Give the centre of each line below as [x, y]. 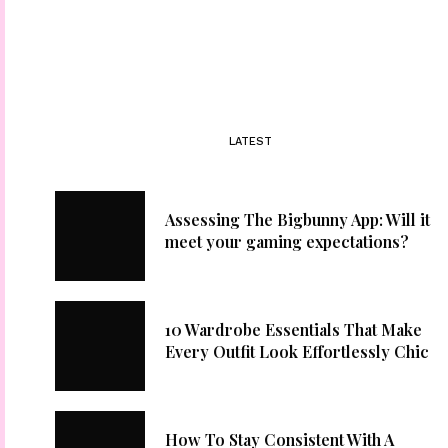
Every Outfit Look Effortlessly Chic [297, 351]
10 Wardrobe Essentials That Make [293, 329]
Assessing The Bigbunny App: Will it [297, 219]
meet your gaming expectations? [287, 241]
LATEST [251, 141]
